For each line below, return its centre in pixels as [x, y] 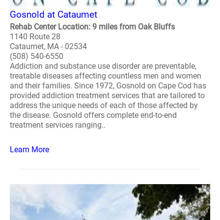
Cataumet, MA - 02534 [48, 46]
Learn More [29, 150]
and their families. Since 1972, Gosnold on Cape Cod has [108, 86]
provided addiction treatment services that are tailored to [107, 96]
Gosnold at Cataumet [54, 14]
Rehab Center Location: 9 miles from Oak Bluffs [92, 27]
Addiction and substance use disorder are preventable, [103, 66]
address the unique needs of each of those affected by [104, 105]
